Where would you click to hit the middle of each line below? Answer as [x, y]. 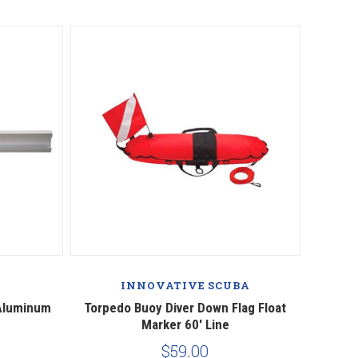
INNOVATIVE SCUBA [185, 286]
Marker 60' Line [185, 325]
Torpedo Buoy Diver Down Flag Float [185, 308]
